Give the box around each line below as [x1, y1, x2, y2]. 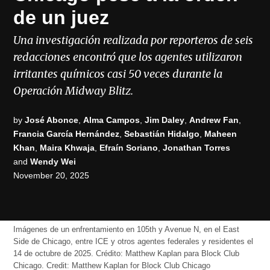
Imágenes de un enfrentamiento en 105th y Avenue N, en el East [13, 225, 240, 234]
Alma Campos [83, 115, 140, 125]
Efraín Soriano [99, 143, 159, 153]
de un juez [13, 6, 110, 28]
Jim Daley [145, 115, 185, 125]
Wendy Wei [30, 157, 77, 167]
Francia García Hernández [13, 129, 120, 139]
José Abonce [25, 115, 79, 125]
